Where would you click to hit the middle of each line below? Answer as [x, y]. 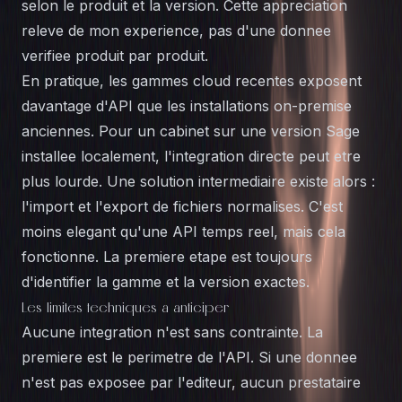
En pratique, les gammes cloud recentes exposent [192, 81]
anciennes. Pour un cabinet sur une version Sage [191, 131]
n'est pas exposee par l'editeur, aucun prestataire [191, 382]
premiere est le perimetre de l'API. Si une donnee [189, 357]
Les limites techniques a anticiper [125, 307]
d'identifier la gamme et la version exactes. [166, 282]
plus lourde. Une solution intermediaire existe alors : [198, 181]
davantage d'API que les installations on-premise [187, 106]
